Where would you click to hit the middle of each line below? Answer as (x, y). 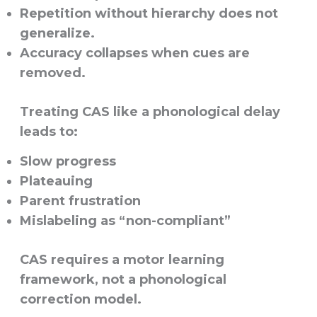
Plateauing (56, 181)
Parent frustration (80, 201)
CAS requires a (71, 260)
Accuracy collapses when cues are (134, 53)
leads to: (48, 132)
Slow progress (68, 162)
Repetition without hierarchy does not (149, 14)
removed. (52, 73)
